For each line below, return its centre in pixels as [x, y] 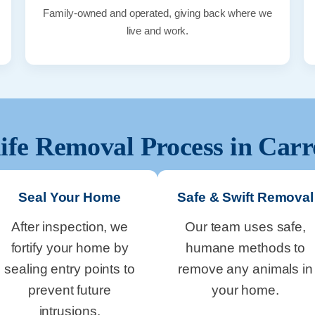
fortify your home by [70, 247]
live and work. [157, 30]
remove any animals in [245, 269]
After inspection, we [70, 226]
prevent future [70, 290]
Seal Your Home [70, 197]
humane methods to [245, 247]
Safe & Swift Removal [245, 197]
